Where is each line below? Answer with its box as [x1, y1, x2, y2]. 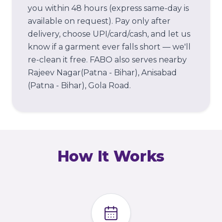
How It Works [57, 147, 165, 166]
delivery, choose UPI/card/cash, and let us [28, 29, 190, 39]
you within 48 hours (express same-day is [28, 3, 189, 13]
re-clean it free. [28, 55, 88, 64]
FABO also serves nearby [88, 55, 187, 64]
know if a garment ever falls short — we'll [28, 42, 191, 52]
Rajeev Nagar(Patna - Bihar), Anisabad [28, 68, 177, 77]
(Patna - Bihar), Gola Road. [28, 81, 131, 90]
